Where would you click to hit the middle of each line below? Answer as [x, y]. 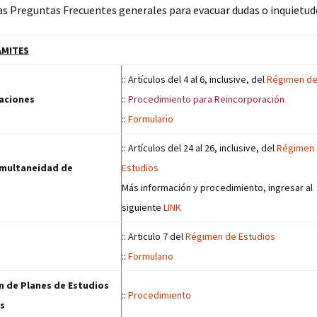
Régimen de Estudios [230, 236]
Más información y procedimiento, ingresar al [217, 188]
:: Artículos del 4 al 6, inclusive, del [194, 79]
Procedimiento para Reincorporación [206, 99]
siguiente [143, 207]
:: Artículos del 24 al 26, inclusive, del [199, 148]
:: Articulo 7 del [154, 236]
